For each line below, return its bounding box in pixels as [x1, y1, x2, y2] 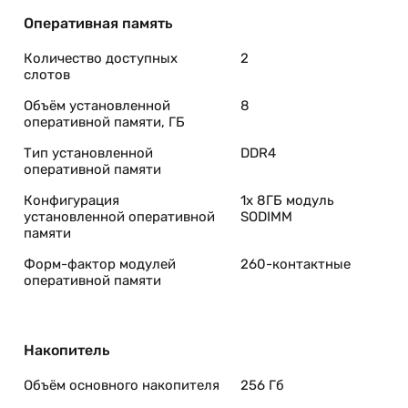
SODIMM [240, 209, 292, 225]
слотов [24, 66, 70, 83]
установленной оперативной [24, 209, 215, 225]
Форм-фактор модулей [24, 256, 176, 272]
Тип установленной [24, 145, 153, 161]
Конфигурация [24, 192, 119, 209]
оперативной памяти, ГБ [24, 114, 185, 130]
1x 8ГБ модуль [240, 192, 334, 209]
